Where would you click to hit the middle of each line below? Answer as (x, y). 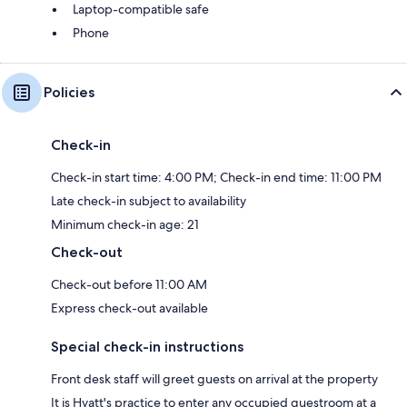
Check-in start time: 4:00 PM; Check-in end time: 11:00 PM (216, 177)
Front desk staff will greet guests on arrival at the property (214, 378)
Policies (69, 92)
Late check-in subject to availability (149, 200)
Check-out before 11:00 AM (129, 284)
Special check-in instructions (147, 346)
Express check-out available (129, 308)
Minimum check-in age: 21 (125, 224)
